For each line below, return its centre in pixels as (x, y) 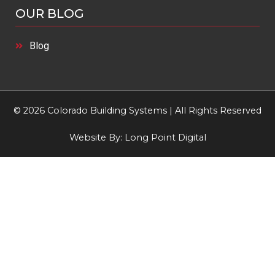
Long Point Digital (165, 138)
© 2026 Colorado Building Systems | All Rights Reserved (137, 111)
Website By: (97, 138)
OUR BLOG (50, 14)
